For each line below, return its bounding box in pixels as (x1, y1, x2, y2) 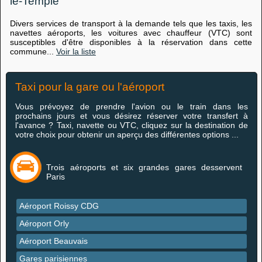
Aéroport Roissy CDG (19, 201, 99, 211)
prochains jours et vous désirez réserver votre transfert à (15, 111, 248, 120)
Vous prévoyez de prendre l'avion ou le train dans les (15, 102, 248, 111)
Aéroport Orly (19, 219, 69, 228)
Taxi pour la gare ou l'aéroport (15, 81, 164, 93)
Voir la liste (56, 47, 96, 56)
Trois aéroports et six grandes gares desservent (46, 163, 242, 172)
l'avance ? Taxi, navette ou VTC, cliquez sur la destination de (15, 120, 248, 130)
